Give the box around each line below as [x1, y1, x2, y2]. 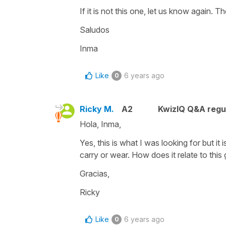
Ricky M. [80, 103, 114, 114]
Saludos [80, 24, 109, 35]
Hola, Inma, [80, 119, 121, 129]
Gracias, [80, 168, 109, 179]
